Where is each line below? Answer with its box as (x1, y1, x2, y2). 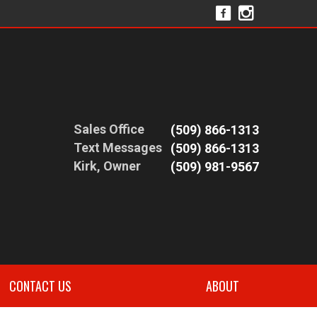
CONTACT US (9, 276, 72, 295)
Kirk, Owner (74, 158, 141, 174)
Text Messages (74, 140, 162, 156)
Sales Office (74, 122, 144, 137)
